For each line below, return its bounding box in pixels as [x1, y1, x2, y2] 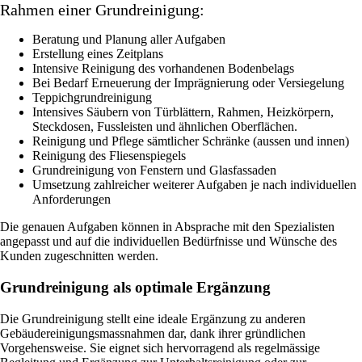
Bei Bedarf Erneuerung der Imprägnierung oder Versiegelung [32, 76, 344, 90]
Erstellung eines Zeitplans [32, 47, 163, 61]
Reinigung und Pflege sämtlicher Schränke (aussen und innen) [32, 134, 349, 149]
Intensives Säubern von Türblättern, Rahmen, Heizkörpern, [32, 105, 334, 120]
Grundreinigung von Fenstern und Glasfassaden [32, 163, 276, 178]
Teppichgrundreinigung [32, 90, 152, 105]
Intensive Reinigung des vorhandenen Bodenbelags [32, 61, 294, 76]
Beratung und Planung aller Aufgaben [32, 32, 225, 47]
